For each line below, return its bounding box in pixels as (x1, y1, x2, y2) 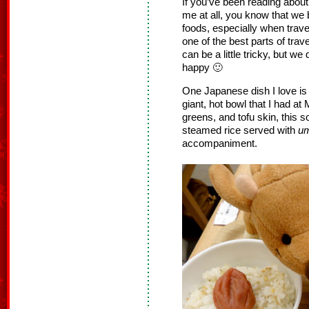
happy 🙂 (182, 62, 223, 73)
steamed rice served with (182, 125, 298, 136)
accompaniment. (182, 138, 257, 149)
